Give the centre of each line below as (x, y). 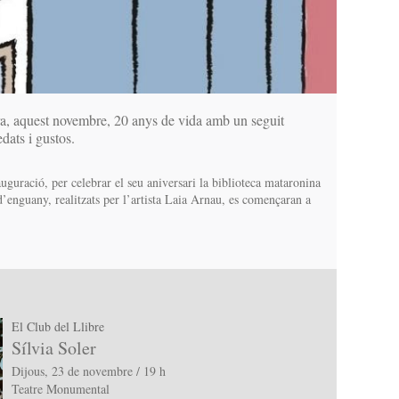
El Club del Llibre (57, 326)
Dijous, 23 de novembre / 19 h (88, 371)
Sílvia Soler (53, 348)
